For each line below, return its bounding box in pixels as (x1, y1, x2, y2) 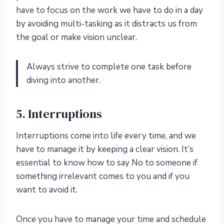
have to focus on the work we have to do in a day (16, 4, 203, 16)
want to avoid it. (16, 184, 77, 196)
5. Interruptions (16, 105, 102, 122)
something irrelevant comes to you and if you (16, 170, 189, 182)
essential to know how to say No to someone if (16, 157, 197, 169)
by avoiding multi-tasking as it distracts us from (16, 18, 197, 30)
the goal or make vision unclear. (16, 31, 137, 43)
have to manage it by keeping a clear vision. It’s (16, 143, 193, 155)
